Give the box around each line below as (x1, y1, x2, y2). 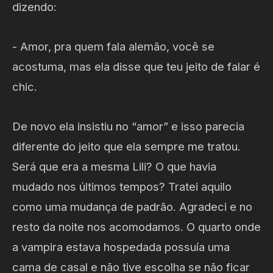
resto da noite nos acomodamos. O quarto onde (12, 220, 261, 234)
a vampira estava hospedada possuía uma (12, 240, 230, 254)
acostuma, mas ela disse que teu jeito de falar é (12, 60, 260, 74)
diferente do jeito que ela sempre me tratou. (12, 140, 241, 154)
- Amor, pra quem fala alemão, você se (12, 40, 214, 54)
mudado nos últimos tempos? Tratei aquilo (12, 180, 232, 194)
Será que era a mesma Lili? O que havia (12, 160, 216, 174)
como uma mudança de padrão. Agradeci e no (12, 200, 252, 214)
